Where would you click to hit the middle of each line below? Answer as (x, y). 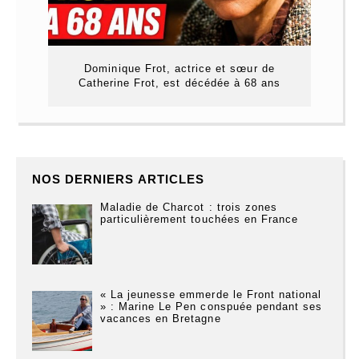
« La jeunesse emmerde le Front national (211, 294)
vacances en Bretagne (160, 318)
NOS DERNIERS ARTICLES (118, 179)
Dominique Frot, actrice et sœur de (179, 69)
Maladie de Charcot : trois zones (189, 208)
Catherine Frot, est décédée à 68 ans (179, 83)
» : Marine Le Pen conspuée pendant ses (211, 306)
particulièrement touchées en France (199, 220)
